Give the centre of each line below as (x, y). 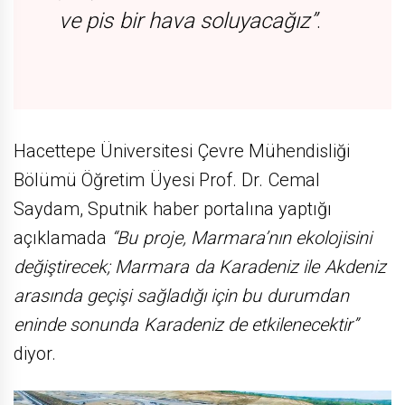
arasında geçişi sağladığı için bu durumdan (181, 296)
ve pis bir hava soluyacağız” (188, 21)
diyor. (35, 354)
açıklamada (63, 238)
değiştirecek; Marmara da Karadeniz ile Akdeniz (200, 267)
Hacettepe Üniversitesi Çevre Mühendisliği (182, 151)
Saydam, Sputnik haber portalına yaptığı (173, 209)
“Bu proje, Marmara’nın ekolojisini (242, 238)
